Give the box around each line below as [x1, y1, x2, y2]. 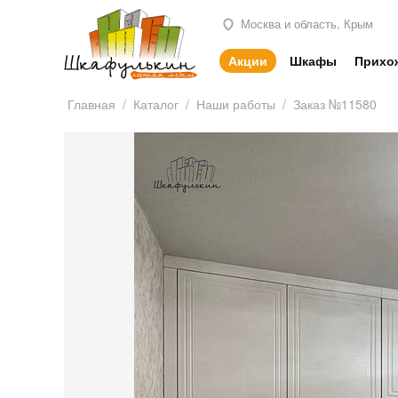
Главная [68, 95, 115, 114]
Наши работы [196, 95, 275, 114]
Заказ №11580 [293, 95, 377, 114]
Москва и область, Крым [237, 14, 373, 32]
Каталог [133, 95, 179, 114]
